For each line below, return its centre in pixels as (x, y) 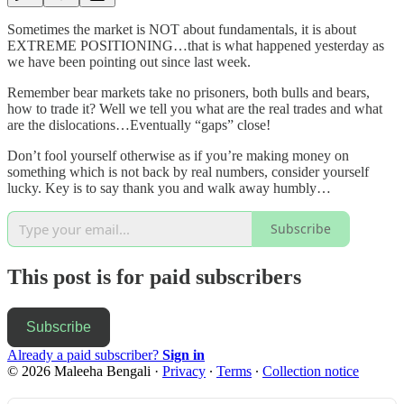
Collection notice (311, 371)
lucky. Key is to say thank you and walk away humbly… (169, 188)
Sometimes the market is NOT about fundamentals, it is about (182, 29)
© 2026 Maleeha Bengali (79, 371)
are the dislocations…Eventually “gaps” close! (139, 124)
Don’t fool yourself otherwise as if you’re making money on (178, 155)
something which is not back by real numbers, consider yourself (188, 171)
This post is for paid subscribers (154, 276)
